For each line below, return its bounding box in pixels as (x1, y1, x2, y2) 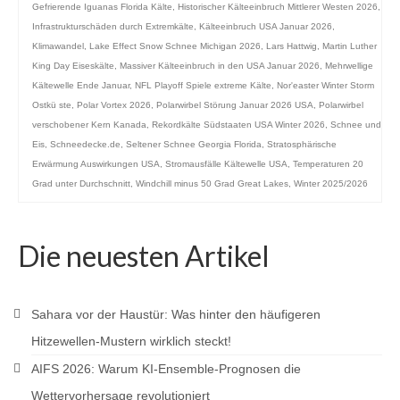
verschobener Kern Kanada (32, 120, 146, 129)
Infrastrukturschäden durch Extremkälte (32, 21, 194, 31)
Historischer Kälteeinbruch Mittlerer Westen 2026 (178, 2, 378, 12)
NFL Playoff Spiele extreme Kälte (135, 80, 271, 90)
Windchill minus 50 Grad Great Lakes (136, 179, 288, 188)
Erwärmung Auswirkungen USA (32, 159, 160, 169)
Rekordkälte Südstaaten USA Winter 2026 (152, 120, 325, 129)
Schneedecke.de (50, 139, 121, 149)
